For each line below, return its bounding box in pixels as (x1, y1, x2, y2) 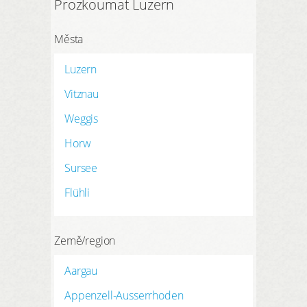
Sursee (64, 160, 98, 176)
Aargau (64, 263, 98, 279)
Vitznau (64, 86, 99, 102)
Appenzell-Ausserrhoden (64, 288, 184, 304)
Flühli (64, 185, 90, 201)
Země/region (54, 233, 116, 249)
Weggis (64, 111, 99, 127)
